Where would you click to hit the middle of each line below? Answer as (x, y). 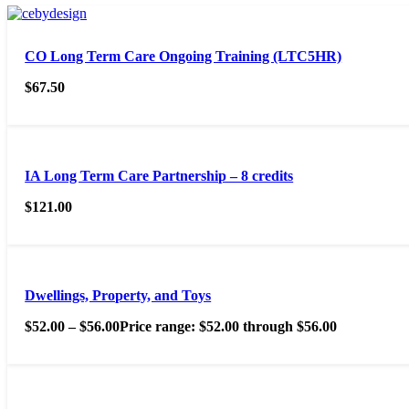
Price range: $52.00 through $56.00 (229, 327)
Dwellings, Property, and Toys (118, 296)
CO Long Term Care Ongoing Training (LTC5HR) (184, 56)
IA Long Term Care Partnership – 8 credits (159, 176)
